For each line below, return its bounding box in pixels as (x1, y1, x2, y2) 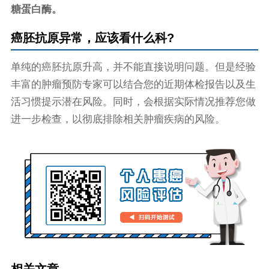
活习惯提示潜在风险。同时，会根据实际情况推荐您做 (10, 95, 256, 107)
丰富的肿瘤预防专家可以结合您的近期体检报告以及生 (10, 78, 256, 90)
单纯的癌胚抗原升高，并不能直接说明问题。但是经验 (10, 61, 256, 73)
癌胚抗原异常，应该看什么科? (10, 31, 174, 45)
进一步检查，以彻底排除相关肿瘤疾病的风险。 (10, 113, 225, 125)
